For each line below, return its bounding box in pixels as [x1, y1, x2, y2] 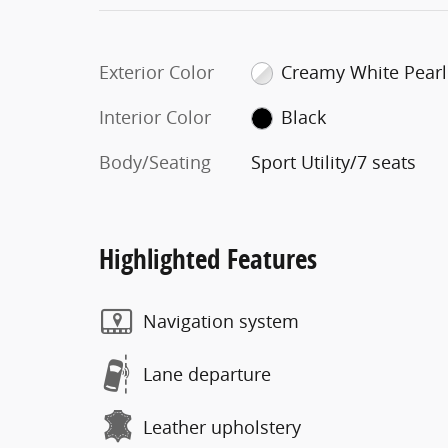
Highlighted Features [99, 239, 317, 277]
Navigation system [143, 309, 299, 333]
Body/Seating [99, 149, 211, 174]
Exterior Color [99, 59, 214, 84]
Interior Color [99, 104, 211, 129]
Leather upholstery [143, 415, 301, 439]
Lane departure [143, 362, 271, 386]
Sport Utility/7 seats [250, 149, 416, 174]
